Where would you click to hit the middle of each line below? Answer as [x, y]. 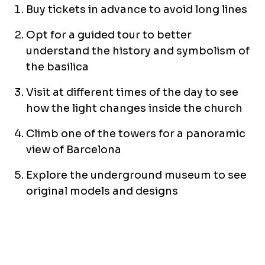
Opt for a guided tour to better [109, 35]
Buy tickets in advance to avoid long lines [137, 10]
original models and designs [102, 191]
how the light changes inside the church [134, 109]
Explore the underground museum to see [136, 175]
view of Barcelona [74, 150]
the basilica [57, 67]
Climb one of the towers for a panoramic [136, 134]
